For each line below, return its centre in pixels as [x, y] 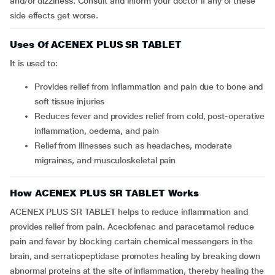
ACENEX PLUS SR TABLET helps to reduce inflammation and [129, 212]
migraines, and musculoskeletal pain [105, 160]
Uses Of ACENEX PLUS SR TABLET [96, 45]
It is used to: [34, 63]
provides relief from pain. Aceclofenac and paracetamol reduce [132, 227]
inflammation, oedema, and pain [97, 131]
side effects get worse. [54, 15]
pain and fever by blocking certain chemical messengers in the [132, 241]
